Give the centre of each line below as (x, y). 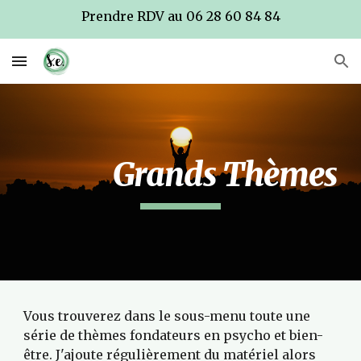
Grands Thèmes (225, 175)
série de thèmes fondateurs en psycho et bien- (174, 335)
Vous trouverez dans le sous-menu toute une (167, 316)
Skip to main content (70, 30)
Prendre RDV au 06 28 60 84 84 (180, 16)
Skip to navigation (298, 30)
